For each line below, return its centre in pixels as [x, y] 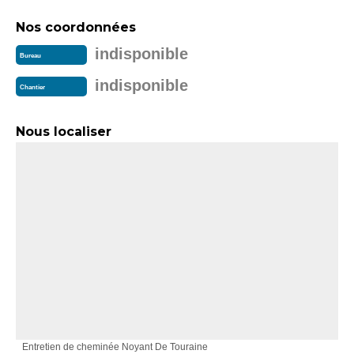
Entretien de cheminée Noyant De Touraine [115, 347]
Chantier [32, 88]
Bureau [30, 56]
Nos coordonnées [76, 27]
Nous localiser [64, 132]
